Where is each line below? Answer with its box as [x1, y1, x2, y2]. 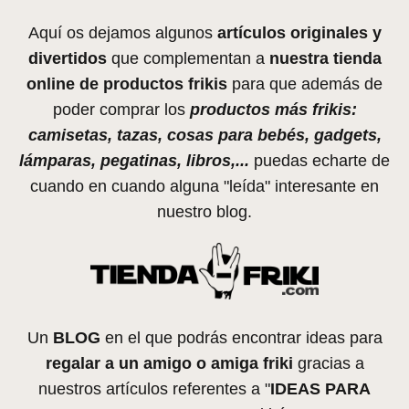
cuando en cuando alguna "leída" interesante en [30, 177, 379, 195]
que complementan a [106, 49, 269, 68]
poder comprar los [52, 100, 185, 119]
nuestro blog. [157, 203, 252, 221]
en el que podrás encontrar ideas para [104, 328, 383, 347]
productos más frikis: [184, 100, 357, 119]
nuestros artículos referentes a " [38, 379, 270, 398]
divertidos [27, 49, 107, 68]
